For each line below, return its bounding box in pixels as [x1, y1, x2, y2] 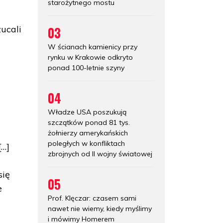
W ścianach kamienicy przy [48, 42, 137, 51]
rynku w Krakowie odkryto [48, 52, 133, 62]
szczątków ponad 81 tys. [48, 117, 130, 127]
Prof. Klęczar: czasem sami [48, 193, 136, 203]
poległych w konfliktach [48, 138, 125, 148]
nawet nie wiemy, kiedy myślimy [48, 204, 152, 213]
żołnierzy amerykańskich [48, 128, 128, 137]
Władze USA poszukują [48, 107, 126, 116]
